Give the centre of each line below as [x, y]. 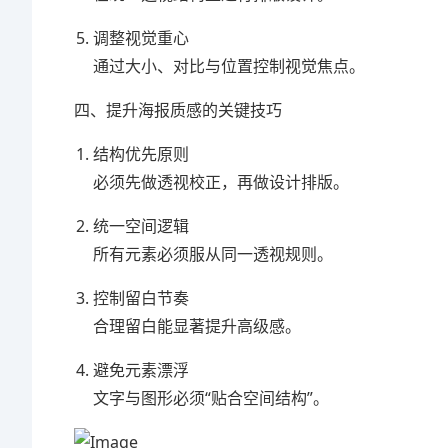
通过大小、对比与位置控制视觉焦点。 [229, 66]
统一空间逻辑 [141, 226]
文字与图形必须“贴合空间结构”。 [211, 398]
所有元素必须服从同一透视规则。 [213, 254]
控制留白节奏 [141, 298]
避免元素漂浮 [141, 370]
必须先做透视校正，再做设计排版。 [221, 182]
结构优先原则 [141, 154]
